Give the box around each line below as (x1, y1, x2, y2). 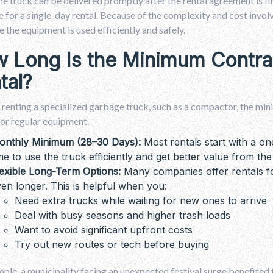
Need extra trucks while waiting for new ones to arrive (15, 194, 267, 207)
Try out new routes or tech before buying (15, 238, 209, 250)
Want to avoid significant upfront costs (15, 223, 193, 236)
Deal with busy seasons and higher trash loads (15, 208, 230, 221)
